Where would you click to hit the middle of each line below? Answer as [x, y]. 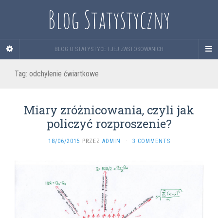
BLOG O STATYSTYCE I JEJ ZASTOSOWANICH [109, 49]
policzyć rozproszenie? [109, 124]
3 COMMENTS [151, 141]
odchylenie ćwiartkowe [64, 74]
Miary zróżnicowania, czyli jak [109, 110]
